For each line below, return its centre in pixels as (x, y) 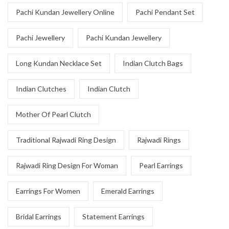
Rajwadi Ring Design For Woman (67, 165)
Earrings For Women (48, 191)
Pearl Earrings (161, 165)
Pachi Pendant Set (165, 12)
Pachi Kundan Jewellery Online (65, 12)
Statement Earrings (113, 216)
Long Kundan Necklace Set (59, 63)
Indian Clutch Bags (153, 63)
